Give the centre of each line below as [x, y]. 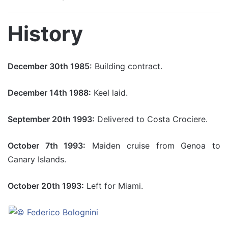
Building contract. [127, 66]
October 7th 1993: [47, 146]
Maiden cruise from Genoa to [153, 146]
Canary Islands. [37, 159]
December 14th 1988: [49, 93]
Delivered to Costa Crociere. [151, 119]
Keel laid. [109, 93]
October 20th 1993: [46, 186]
